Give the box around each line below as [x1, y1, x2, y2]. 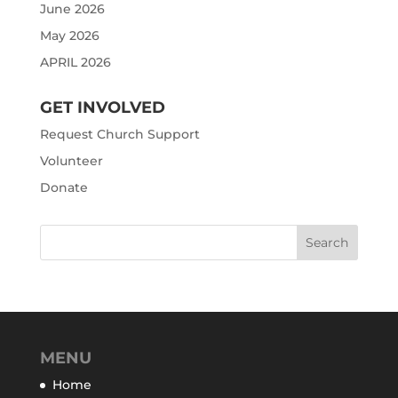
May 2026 [39, 28, 99, 44]
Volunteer [39, 153, 103, 169]
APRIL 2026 [39, 54, 111, 70]
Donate [39, 179, 88, 195]
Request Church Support [39, 126, 200, 142]
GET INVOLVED [39, 98, 165, 117]
